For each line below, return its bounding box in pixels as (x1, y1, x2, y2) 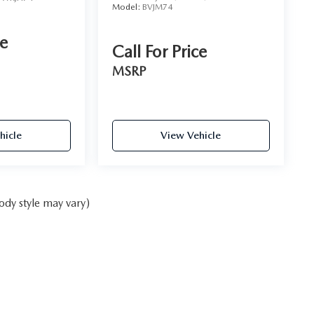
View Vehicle (161, 128, 221, 142)
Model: (111, 1, 142, 12)
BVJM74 (142, 1, 172, 12)
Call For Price (111, 41, 207, 62)
